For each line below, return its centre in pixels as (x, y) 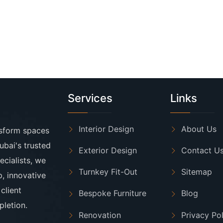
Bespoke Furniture (112, 193)
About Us (199, 129)
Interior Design (106, 129)
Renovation (100, 215)
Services (90, 98)
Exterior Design (108, 151)
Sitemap (197, 172)
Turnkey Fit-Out (108, 172)
